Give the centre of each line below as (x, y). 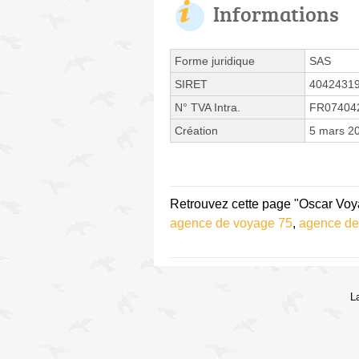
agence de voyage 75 (231, 223)
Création (196, 130)
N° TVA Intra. (208, 107)
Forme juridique (215, 61)
